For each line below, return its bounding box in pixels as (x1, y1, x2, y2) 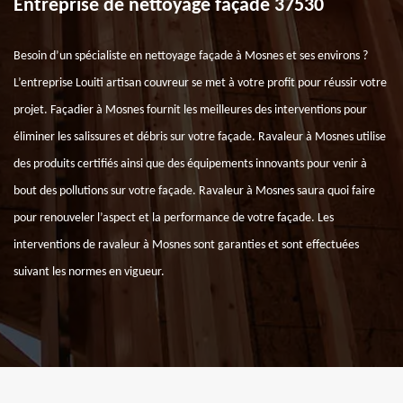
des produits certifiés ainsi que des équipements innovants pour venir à (13, 157, 367, 171)
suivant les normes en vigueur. (13, 265, 165, 279)
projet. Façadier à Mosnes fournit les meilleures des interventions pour (13, 103, 367, 117)
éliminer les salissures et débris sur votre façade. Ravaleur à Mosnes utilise (13, 130, 386, 144)
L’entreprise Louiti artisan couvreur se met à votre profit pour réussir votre (13, 76, 387, 90)
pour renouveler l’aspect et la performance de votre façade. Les (13, 211, 334, 225)
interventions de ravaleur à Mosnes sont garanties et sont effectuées (13, 238, 359, 252)
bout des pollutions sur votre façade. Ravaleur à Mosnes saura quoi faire (13, 184, 375, 198)
